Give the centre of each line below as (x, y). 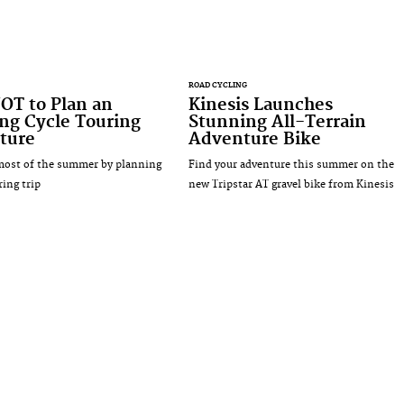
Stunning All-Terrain (277, 122)
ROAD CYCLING (217, 85)
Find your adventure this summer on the (291, 164)
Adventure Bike (254, 139)
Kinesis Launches (260, 105)
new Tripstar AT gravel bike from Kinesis (291, 184)
